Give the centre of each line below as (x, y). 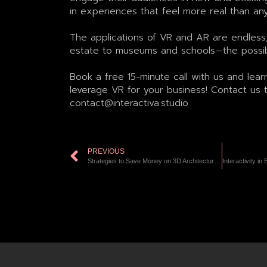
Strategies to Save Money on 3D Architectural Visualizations (217, 161)
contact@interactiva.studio (129, 103)
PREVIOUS (106, 151)
